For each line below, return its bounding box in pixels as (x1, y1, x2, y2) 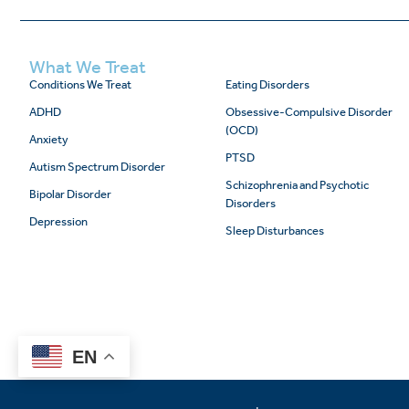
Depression (29, 214, 88, 228)
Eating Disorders (225, 77, 310, 91)
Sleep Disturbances (225, 223, 325, 237)
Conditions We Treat (29, 77, 131, 91)
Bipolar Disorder (29, 186, 111, 201)
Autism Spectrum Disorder (29, 159, 165, 173)
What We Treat (29, 55, 146, 78)
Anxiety (29, 131, 68, 146)
